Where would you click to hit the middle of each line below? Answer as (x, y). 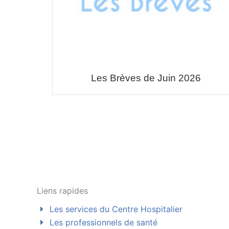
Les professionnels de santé (102, 222)
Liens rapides (62, 191)
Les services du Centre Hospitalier (115, 209)
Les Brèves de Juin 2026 (146, 78)
